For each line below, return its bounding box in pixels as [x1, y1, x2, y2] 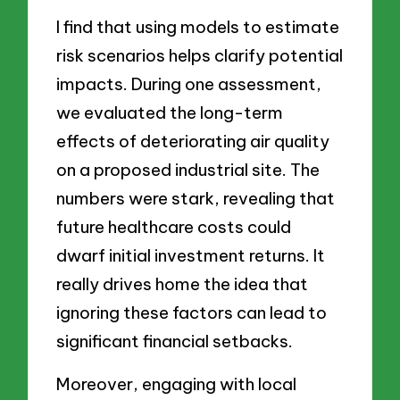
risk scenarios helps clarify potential [56, 45, 344, 67]
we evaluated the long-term [56, 102, 284, 124]
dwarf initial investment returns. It [56, 245, 326, 267]
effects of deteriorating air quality [56, 130, 330, 153]
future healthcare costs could [56, 216, 292, 238]
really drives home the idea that [56, 273, 309, 296]
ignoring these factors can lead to [56, 302, 328, 324]
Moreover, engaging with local [56, 373, 297, 396]
